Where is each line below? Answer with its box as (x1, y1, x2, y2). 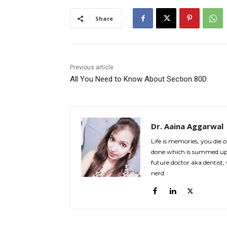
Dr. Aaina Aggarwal (151, 121, 223, 132)
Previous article (70, 64, 113, 71)
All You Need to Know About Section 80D (70, 74, 207, 84)
